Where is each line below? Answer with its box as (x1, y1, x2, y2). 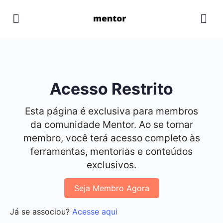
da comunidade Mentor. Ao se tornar (30, 118, 193, 130)
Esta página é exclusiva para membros (25, 105, 198, 117)
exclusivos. (87, 159, 136, 171)
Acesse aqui (72, 207, 117, 217)
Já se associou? (10, 207, 72, 217)
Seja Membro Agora (74, 183, 149, 193)
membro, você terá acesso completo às (23, 132, 200, 144)
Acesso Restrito (50, 79, 173, 99)
